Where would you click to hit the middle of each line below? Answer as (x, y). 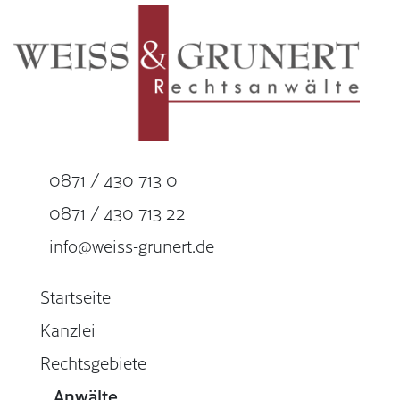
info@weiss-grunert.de (132, 246)
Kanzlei (68, 330)
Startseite (75, 297)
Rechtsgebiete (93, 363)
